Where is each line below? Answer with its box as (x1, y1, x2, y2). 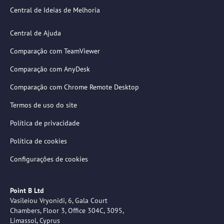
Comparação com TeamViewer (10, 46, 100, 55)
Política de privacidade (10, 118, 79, 127)
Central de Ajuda (10, 28, 61, 37)
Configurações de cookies (10, 154, 88, 163)
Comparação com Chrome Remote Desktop (10, 82, 139, 91)
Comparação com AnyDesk (10, 64, 90, 73)
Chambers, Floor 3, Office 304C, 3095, (10, 206, 123, 215)
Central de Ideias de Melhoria (10, 5, 100, 14)
